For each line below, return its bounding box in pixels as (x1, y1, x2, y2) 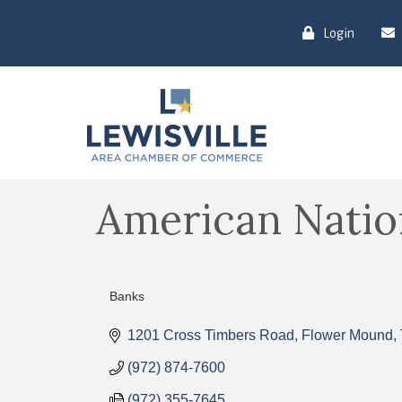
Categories (109, 299, 201, 322)
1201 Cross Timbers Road (127, 327, 294, 343)
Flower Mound (301, 327, 393, 343)
